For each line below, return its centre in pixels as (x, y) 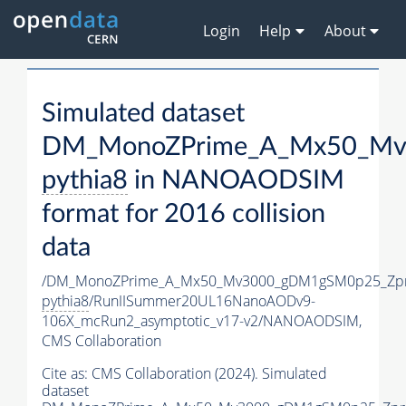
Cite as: (67, 374)
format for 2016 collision (184, 215)
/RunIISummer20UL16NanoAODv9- (202, 301)
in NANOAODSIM (236, 181)
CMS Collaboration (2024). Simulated (209, 374)
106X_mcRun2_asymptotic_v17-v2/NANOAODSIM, (202, 321)
